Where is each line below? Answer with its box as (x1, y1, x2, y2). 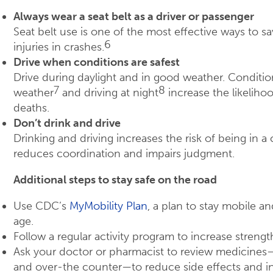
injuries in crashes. (13, 40, 104, 54)
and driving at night (59, 86, 158, 100)
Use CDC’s (13, 199, 69, 213)
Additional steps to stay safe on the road (13, 173, 217, 187)
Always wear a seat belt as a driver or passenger (13, 10, 254, 24)
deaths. (13, 101, 49, 115)
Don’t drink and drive (13, 116, 121, 130)
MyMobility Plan (69, 199, 147, 213)
